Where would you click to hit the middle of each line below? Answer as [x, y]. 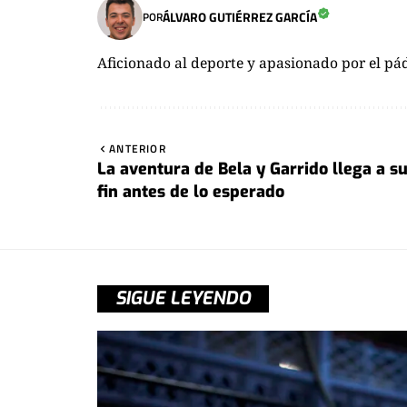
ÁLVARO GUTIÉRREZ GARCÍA [240, 17]
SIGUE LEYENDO [183, 298]
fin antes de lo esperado [191, 191]
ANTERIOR [138, 148]
